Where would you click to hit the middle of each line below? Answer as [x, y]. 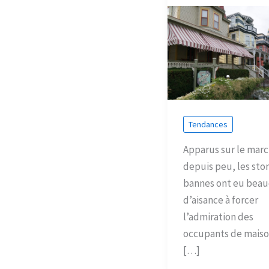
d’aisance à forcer [220, 200]
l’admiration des [218, 217]
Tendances [208, 124]
